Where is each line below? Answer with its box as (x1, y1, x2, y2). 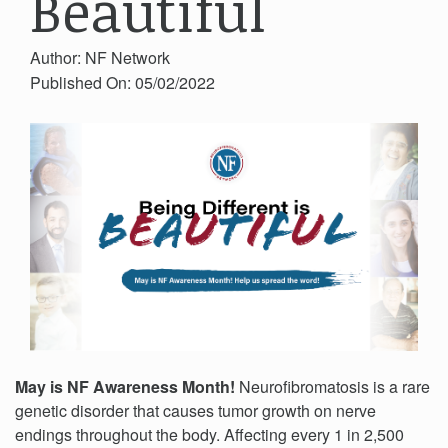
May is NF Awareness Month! (15, 375, 239, 399)
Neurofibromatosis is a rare (239, 375, 430, 399)
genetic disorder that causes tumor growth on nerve (15, 399, 376, 423)
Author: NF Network (30, 46, 170, 70)
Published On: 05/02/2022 (30, 71, 215, 95)
